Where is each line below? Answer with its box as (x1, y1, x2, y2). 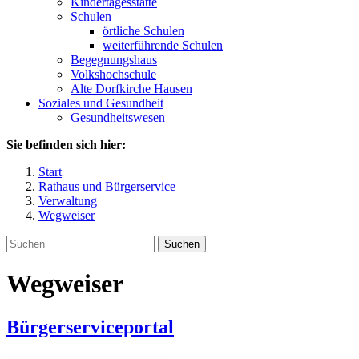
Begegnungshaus (71, 53, 157, 67)
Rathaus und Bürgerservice (38, 179, 175, 193)
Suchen (164, 238, 200, 250)
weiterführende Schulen (103, 38, 223, 52)
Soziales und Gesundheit (38, 96, 163, 110)
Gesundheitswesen (71, 111, 165, 124)
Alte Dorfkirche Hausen (71, 82, 192, 95)
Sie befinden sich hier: (6, 138, 126, 151)
